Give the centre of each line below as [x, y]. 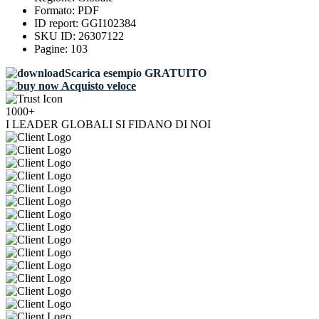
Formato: [56, 11]
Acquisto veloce [98, 86]
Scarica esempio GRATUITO [136, 73]
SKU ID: [56, 36]
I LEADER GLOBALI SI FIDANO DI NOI [108, 125]
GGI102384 [109, 23]
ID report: [58, 23]
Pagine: [52, 49]
